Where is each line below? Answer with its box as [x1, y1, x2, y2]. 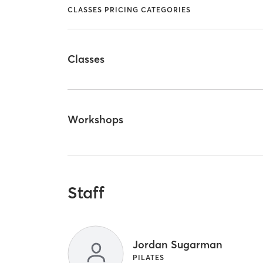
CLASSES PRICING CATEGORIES [68, 5, 191, 14]
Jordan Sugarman [133, 238, 223, 252]
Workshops [68, 112, 124, 126]
